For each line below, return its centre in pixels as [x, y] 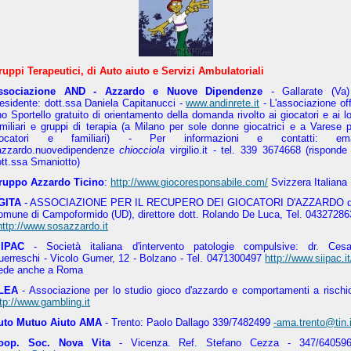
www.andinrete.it [223, 103]
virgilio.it [186, 150]
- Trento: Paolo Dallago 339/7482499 [188, 322]
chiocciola [139, 150]
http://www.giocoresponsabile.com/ [189, 182]
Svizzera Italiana [308, 182]
